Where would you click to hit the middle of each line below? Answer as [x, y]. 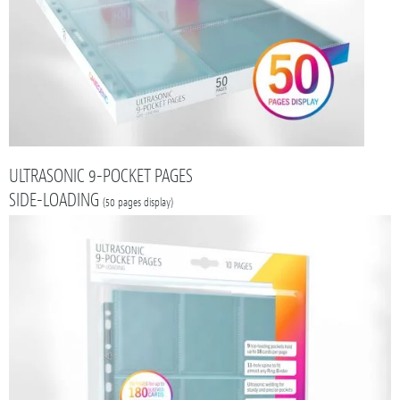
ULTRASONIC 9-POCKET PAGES [101, 176]
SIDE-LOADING [56, 200]
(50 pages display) [138, 203]
